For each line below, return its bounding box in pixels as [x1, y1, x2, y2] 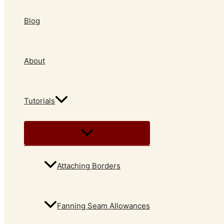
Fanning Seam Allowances [57, 201, 150, 211]
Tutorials [24, 96, 55, 105]
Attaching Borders [57, 161, 120, 171]
